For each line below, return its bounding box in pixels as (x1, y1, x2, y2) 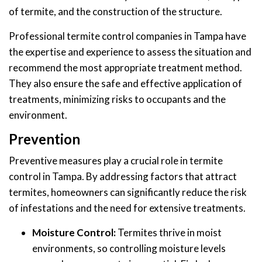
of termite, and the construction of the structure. (9, 5, 222, 18)
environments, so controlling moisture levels (32, 242, 226, 255)
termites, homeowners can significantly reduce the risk (9, 186, 247, 199)
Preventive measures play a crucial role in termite (9, 154, 223, 167)
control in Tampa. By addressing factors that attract (9, 170, 237, 183)
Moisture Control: (32, 226, 116, 239)
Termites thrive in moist (116, 226, 222, 239)
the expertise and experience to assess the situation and (9, 46, 251, 58)
